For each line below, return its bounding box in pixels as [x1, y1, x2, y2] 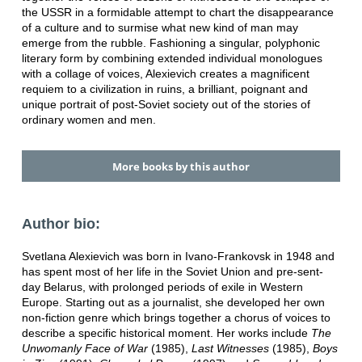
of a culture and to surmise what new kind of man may [21, 21, 298, 35]
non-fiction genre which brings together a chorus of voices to [21, 310, 330, 324]
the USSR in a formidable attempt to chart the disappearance [21, 6, 334, 19]
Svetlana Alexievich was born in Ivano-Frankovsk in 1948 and [21, 249, 335, 263]
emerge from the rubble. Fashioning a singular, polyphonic [21, 36, 320, 50]
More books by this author [112, 158, 250, 174]
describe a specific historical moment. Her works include [21, 326, 311, 339]
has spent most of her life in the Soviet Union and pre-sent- [21, 264, 323, 278]
